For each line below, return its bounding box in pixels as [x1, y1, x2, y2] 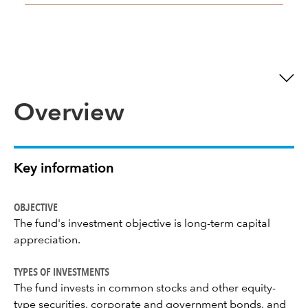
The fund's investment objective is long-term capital [14, 219, 270, 230]
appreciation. [14, 235, 80, 246]
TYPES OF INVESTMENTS [14, 265, 109, 278]
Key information [14, 162, 114, 176]
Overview [14, 102, 124, 126]
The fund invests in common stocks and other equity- [14, 283, 276, 294]
